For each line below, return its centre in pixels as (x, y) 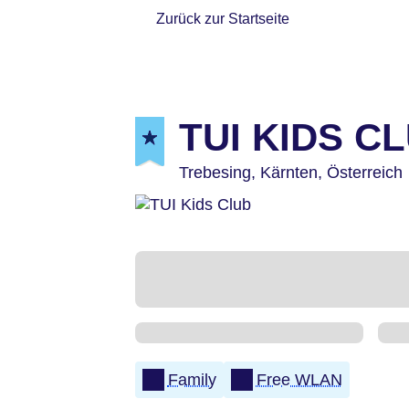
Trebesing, (220, 173)
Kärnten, (294, 173)
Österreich (365, 173)
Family (192, 379)
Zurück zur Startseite (223, 19)
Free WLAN (299, 379)
